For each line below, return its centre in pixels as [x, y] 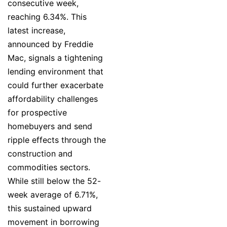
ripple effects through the [57, 140]
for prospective [37, 113]
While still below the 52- [54, 181]
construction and [40, 154]
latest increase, [36, 31]
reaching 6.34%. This [47, 17]
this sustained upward [50, 209]
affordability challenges [53, 99]
